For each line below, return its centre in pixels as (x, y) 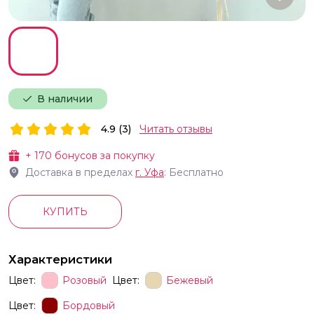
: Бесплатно (194, 173)
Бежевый (190, 280)
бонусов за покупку (103, 156)
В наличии (65, 99)
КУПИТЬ (65, 212)
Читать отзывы (176, 129)
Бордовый (89, 305)
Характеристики (60, 260)
